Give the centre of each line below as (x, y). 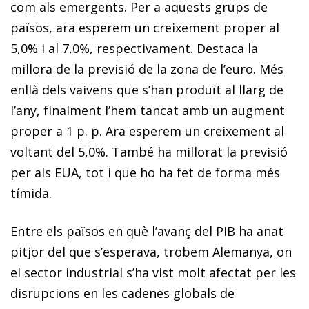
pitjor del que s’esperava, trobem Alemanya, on (151, 251)
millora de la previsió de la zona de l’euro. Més (147, 69)
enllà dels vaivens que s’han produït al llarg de (147, 89)
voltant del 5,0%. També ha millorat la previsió (149, 151)
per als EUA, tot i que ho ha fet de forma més (145, 172)
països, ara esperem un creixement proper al (145, 27)
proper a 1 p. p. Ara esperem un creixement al (147, 131)
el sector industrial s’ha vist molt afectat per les (153, 272)
